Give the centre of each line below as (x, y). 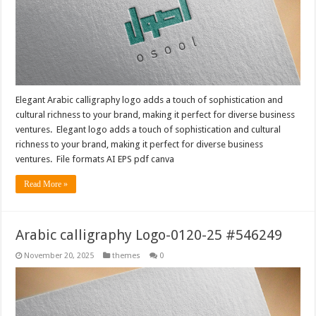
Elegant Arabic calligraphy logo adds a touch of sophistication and (150, 100)
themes (127, 256)
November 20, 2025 (59, 256)
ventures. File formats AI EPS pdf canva (95, 159)
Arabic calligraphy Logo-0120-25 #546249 (149, 235)
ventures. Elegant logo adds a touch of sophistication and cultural (148, 130)
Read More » (46, 184)
